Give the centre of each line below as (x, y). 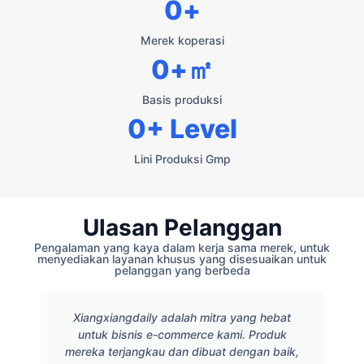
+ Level (191, 129)
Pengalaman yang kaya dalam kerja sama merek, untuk (182, 248)
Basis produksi (182, 100)
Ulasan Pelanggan (182, 228)
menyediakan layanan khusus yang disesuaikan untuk (182, 259)
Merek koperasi (182, 41)
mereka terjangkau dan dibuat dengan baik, (182, 352)
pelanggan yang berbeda (182, 271)
